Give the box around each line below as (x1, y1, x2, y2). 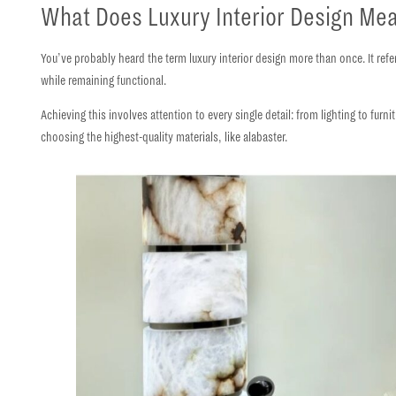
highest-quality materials (104, 129, 219, 144)
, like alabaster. (218, 129, 288, 144)
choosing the (41, 129, 105, 144)
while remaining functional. (41, 72, 167, 88)
